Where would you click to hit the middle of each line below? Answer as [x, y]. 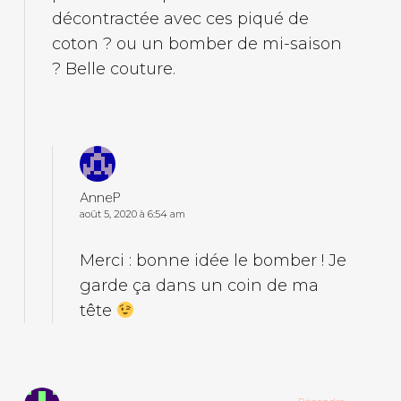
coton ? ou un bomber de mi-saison [196, 43]
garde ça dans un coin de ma [199, 285]
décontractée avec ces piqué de [180, 18]
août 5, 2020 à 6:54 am [132, 213]
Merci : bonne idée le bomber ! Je [213, 260]
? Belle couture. [113, 68]
